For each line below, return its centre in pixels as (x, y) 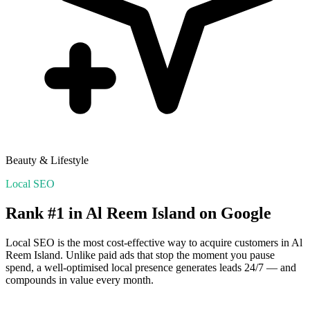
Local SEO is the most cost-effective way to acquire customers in (147, 242)
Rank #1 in (46, 213)
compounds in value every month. (80, 280)
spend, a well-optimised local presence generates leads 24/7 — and (151, 267)
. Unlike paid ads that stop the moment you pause (167, 255)
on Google (233, 213)
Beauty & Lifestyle (47, 160)
